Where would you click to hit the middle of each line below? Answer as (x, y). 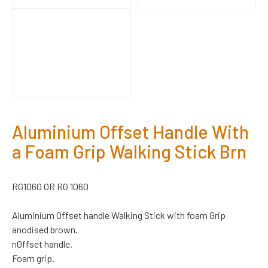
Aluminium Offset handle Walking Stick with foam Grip (119, 215)
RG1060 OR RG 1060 (50, 186)
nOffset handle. (42, 243)
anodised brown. (45, 229)
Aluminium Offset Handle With (130, 131)
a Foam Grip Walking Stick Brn (129, 151)
